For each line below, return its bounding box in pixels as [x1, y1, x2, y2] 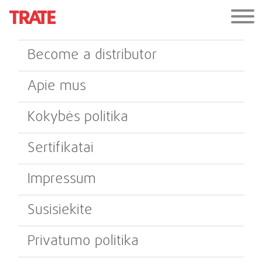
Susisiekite [27, 199, 92, 221]
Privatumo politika [27, 230, 139, 252]
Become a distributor [27, 44, 157, 66]
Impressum [27, 168, 96, 190]
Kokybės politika [27, 106, 128, 128]
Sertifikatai [27, 137, 94, 159]
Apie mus [27, 75, 86, 97]
